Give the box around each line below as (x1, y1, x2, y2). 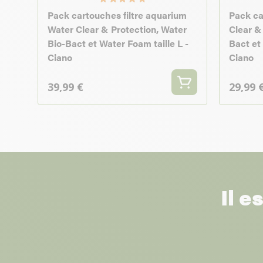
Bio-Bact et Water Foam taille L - (48, 36, 188, 50)
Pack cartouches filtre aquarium (48, 8, 187, 22)
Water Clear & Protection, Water (48, 22, 187, 36)
